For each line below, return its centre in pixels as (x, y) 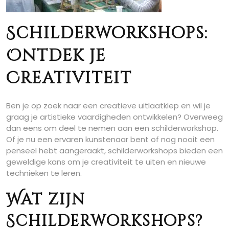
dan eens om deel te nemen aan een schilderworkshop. (112, 128)
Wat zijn (46, 200)
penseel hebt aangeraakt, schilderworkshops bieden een (114, 151)
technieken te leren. (44, 173)
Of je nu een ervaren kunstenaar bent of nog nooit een (110, 139)
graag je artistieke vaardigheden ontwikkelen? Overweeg (114, 117)
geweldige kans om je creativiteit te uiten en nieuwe (106, 162)
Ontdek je (56, 56)
